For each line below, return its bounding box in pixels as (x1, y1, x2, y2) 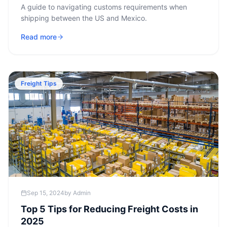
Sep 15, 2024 (27, 189, 64, 197)
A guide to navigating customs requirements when (21, 3, 187, 11)
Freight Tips (21, 80, 57, 87)
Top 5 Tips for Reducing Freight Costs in (21, 204, 198, 214)
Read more (21, 32, 57, 41)
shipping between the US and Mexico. (21, 14, 147, 22)
